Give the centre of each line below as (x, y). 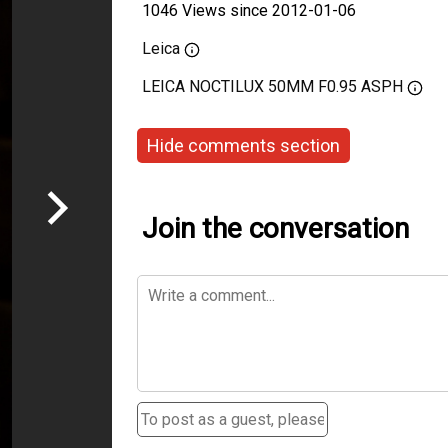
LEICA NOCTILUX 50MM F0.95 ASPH (272, 86)
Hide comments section (243, 145)
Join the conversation (275, 228)
